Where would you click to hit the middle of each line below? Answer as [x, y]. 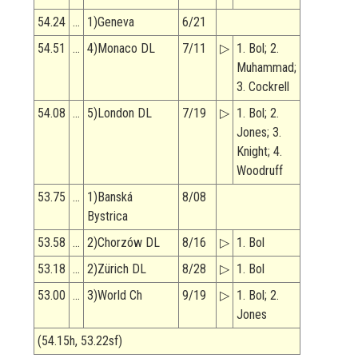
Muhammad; [267, 68]
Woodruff [260, 171]
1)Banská [110, 197]
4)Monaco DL [121, 49]
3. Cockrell [263, 87]
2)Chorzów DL [123, 243]
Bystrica [107, 217]
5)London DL [119, 113]
